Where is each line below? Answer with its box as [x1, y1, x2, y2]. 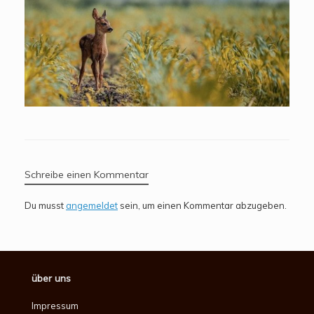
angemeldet [66, 200, 118, 212]
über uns [32, 271, 71, 285]
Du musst [25, 200, 66, 212]
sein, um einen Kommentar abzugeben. [118, 200, 287, 212]
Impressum [32, 299, 78, 311]
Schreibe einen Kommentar [25, 168, 149, 182]
